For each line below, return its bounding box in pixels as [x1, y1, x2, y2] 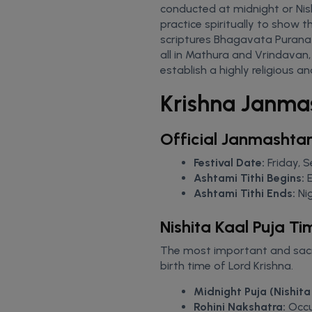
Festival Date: [194, 155, 265, 169]
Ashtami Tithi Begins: [194, 171, 307, 185]
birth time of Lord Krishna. [160, 258, 293, 272]
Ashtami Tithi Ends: [194, 186, 298, 200]
